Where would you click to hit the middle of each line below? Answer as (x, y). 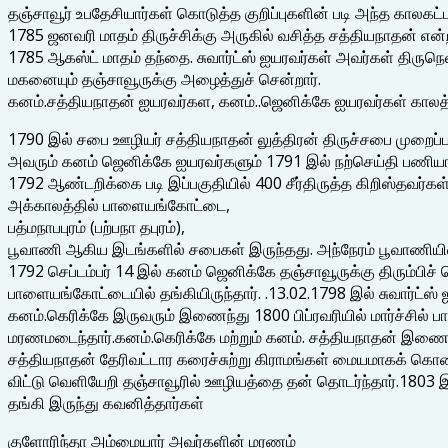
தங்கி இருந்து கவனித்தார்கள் (106, 402)
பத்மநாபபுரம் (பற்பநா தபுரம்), (96, 226)
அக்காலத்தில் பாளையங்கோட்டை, (119, 204)
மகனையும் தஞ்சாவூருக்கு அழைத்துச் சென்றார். (164, 78)
